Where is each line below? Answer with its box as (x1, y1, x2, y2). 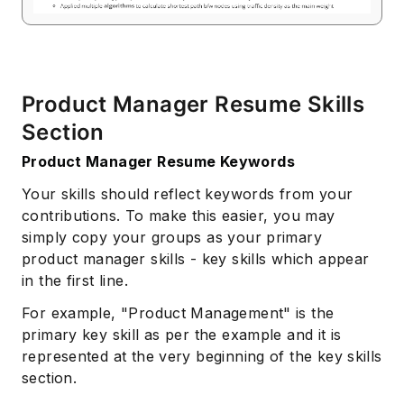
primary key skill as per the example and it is (22, 326, 342, 344)
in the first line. (22, 271, 128, 290)
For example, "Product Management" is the (22, 304, 335, 323)
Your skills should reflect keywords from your (22, 185, 353, 204)
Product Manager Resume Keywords (22, 152, 295, 171)
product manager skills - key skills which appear (22, 250, 370, 269)
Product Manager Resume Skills (22, 91, 365, 118)
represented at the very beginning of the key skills (22, 347, 382, 366)
